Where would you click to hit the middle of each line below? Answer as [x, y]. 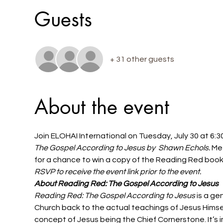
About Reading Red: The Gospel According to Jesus [126, 183]
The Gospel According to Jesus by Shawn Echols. [123, 148]
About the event [102, 107]
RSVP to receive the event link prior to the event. [117, 171]
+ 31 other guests [142, 59]
